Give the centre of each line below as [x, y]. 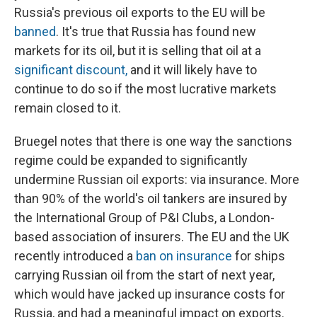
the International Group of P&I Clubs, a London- [144, 218]
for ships [259, 256]
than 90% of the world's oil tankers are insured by [151, 199]
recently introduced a [75, 256]
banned [35, 32]
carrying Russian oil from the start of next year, [144, 275]
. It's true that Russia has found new [156, 32]
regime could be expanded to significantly [131, 161]
